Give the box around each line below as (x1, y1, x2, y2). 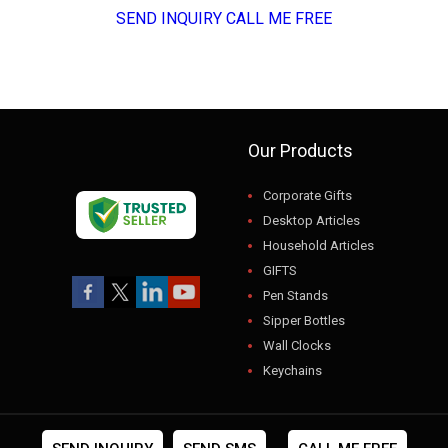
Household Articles (262, 237, 374, 253)
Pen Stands (262, 287, 328, 303)
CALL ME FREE (226, 8, 332, 28)
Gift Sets (262, 412, 313, 428)
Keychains (262, 362, 322, 378)
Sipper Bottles (262, 312, 345, 328)
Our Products (247, 139, 353, 161)
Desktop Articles (262, 212, 360, 228)
